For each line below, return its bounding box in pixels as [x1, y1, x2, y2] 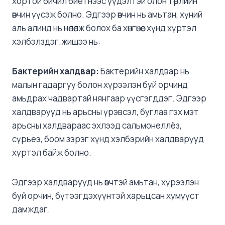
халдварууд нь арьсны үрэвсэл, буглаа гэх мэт [12, 105, 199, 118]
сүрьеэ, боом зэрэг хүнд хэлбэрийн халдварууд [12, 133, 204, 145]
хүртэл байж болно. [12, 146, 91, 158]
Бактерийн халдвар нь [99, 65, 189, 77]
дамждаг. [12, 203, 50, 215]
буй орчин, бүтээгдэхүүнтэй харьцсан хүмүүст [12, 189, 199, 201]
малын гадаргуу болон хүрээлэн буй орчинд [12, 78, 188, 90]
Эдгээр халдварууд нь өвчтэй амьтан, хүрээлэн [12, 176, 199, 188]
